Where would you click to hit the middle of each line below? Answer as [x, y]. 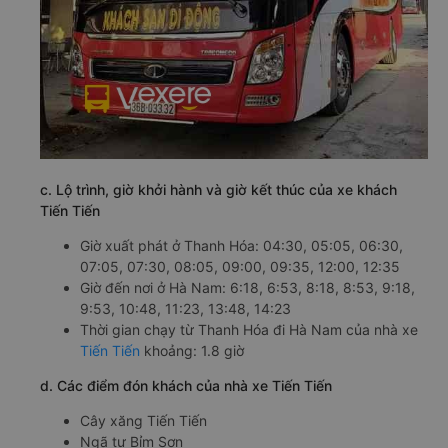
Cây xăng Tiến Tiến [143, 421]
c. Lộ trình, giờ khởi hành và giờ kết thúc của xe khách [218, 190]
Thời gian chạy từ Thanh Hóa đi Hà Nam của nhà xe [249, 330]
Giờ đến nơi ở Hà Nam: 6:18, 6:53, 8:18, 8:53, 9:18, [247, 288]
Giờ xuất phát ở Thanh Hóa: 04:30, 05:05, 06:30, [241, 246]
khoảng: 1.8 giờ [192, 351]
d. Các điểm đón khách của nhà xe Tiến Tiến [186, 386]
